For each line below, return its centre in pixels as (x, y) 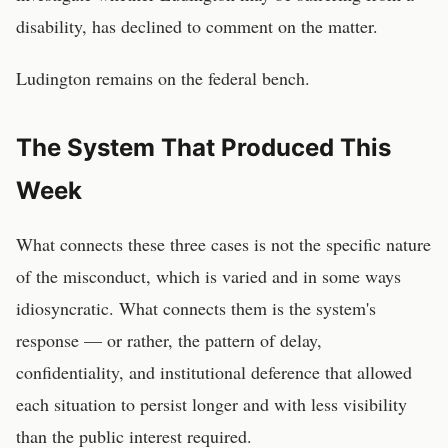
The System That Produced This (203, 147)
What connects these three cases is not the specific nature (223, 244)
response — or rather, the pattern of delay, (169, 340)
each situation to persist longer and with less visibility (211, 404)
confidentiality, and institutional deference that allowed (214, 372)
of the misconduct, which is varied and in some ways (208, 276)
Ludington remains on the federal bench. (163, 78)
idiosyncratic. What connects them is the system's (196, 308)
